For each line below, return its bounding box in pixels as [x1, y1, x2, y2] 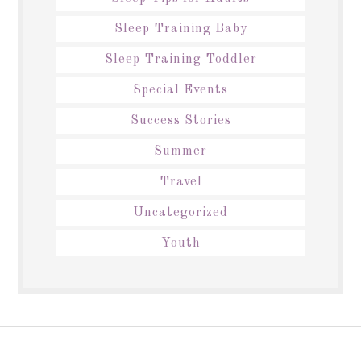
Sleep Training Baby [114, 22, 247, 35]
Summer [154, 144, 207, 158]
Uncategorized [133, 205, 228, 219]
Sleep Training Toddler [104, 52, 257, 66]
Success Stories [130, 114, 231, 127]
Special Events [133, 83, 228, 97]
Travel [159, 175, 202, 189]
